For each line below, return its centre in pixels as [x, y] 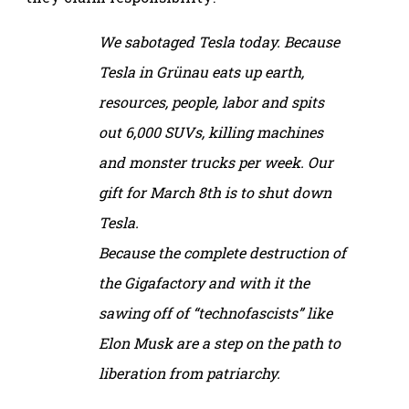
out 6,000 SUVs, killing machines [211, 131]
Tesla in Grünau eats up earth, [201, 71]
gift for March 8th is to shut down [215, 192]
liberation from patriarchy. [189, 372]
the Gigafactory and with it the [204, 282]
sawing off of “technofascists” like [215, 312]
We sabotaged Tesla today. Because [219, 41]
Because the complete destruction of [222, 252]
